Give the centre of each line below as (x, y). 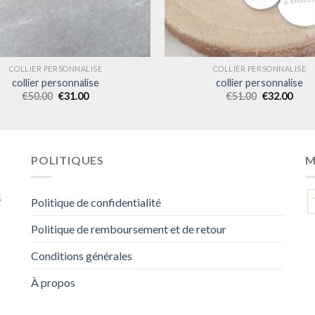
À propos (53, 283)
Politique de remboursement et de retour (129, 229)
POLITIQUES (67, 160)
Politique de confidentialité (96, 202)
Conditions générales (82, 256)
